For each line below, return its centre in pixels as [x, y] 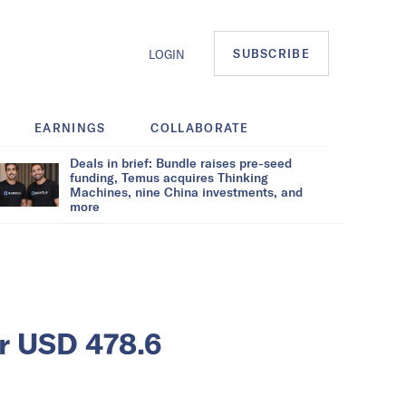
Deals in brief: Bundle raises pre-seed [181, 162]
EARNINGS [70, 127]
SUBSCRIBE [271, 54]
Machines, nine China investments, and [186, 191]
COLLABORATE [200, 127]
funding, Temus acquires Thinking [169, 177]
